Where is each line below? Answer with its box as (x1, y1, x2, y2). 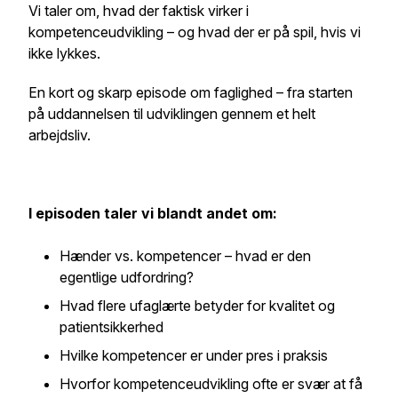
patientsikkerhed (60, 318, 167, 336)
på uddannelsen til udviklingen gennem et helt (28, 105, 315, 123)
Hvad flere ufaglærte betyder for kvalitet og (60, 297, 335, 314)
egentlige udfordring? (60, 268, 197, 286)
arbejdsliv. (28, 126, 91, 144)
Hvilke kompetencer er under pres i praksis (60, 346, 331, 364)
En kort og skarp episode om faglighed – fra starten (28, 84, 353, 101)
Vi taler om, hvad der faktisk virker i (28, 2, 249, 20)
